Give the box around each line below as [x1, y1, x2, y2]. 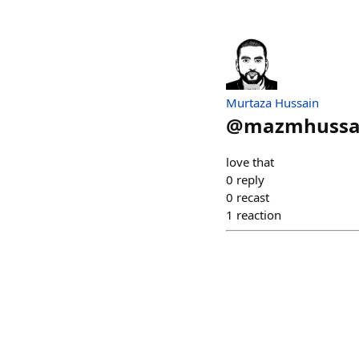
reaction [236, 207, 281, 224]
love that [226, 154, 274, 171]
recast [236, 189, 269, 206]
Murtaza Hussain [226, 95, 319, 111]
